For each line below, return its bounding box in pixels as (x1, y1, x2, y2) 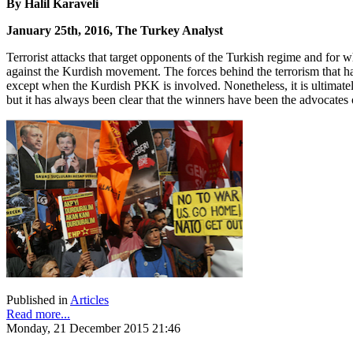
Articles (70, 293, 109, 307)
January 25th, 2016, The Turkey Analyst (6, 24, 223, 38)
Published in (6, 293, 68, 307)
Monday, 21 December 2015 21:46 (6, 321, 180, 336)
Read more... (6, 307, 70, 321)
